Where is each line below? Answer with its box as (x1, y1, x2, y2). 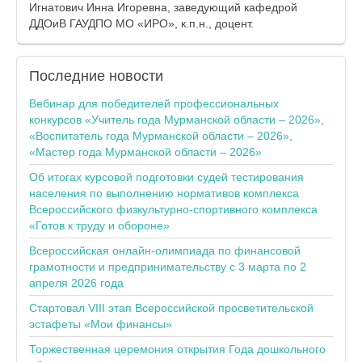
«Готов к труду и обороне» (29, 219, 170, 232)
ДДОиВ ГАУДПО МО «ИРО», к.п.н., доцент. (29, 17, 254, 30)
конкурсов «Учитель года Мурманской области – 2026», (29, 113, 324, 126)
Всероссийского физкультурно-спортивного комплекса (29, 203, 318, 216)
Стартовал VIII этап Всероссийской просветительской (29, 301, 314, 314)
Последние (29, 68, 105, 84)
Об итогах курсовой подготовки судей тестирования (29, 170, 304, 183)
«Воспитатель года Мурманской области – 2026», (29, 129, 293, 142)
